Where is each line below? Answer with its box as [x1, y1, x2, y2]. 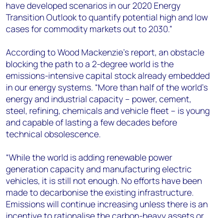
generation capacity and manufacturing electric [6, 163, 192, 175]
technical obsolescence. [6, 128, 101, 140]
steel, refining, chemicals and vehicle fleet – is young [6, 105, 210, 116]
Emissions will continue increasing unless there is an [6, 198, 208, 210]
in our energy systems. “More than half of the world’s [6, 81, 208, 93]
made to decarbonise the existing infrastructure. [6, 186, 194, 198]
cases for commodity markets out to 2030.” [6, 23, 172, 35]
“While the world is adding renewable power [6, 151, 172, 163]
